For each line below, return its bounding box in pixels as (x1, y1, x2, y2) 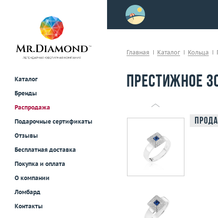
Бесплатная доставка (15, 146, 76, 154)
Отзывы (15, 132, 38, 140)
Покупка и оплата (15, 160, 65, 168)
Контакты (15, 202, 43, 210)
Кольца (188, 49, 209, 56)
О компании (15, 174, 50, 182)
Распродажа (15, 104, 50, 111)
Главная (127, 49, 149, 56)
